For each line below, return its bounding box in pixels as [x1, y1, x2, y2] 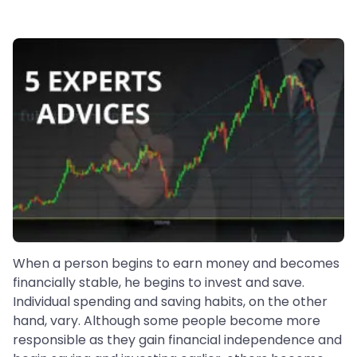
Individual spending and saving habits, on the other [13, 292, 328, 312]
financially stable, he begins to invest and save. [13, 273, 304, 292]
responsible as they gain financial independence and [13, 331, 342, 350]
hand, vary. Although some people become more [13, 312, 320, 331]
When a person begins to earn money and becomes [13, 254, 339, 273]
